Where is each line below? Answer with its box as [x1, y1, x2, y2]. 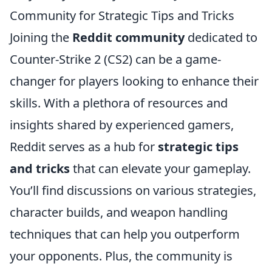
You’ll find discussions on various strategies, [10, 182, 256, 199]
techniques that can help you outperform [10, 226, 240, 242]
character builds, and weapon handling [10, 204, 228, 220]
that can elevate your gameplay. [70, 160, 251, 177]
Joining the [10, 29, 72, 46]
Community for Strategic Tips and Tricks [10, 7, 234, 24]
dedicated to [185, 29, 257, 46]
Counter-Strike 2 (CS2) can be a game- [10, 51, 221, 67]
